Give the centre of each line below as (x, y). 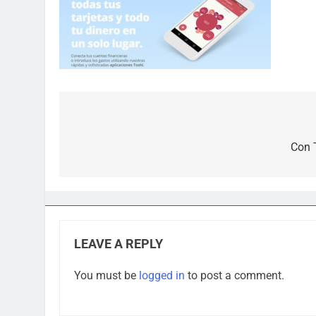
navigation (112, 150)
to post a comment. (235, 275)
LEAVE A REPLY (119, 244)
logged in (162, 275)
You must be (107, 275)
